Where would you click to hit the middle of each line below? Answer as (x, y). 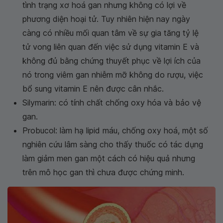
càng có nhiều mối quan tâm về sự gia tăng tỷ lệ (111, 33)
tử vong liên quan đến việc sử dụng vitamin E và (111, 47)
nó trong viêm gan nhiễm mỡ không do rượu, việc (113, 74)
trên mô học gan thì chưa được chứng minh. (103, 172)
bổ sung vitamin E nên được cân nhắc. (93, 88)
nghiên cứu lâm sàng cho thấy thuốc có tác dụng (113, 144)
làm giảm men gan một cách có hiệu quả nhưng (109, 158)
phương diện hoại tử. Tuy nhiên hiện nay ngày (106, 19)
